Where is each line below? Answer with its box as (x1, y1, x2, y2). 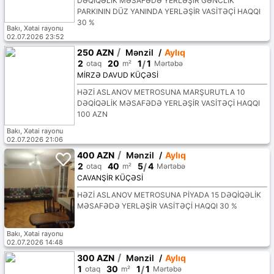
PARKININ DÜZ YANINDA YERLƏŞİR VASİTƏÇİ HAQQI (76, 7, 261, 17)
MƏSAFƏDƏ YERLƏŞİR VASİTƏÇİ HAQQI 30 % (76, 201, 237, 211)
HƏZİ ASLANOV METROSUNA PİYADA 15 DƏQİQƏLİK (76, 190, 261, 200)
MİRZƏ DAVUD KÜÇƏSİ (76, 70, 158, 80)
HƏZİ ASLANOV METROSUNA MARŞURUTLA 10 (76, 87, 245, 97)
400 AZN (76, 150, 114, 161)
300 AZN (76, 253, 114, 264)
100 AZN (76, 109, 108, 119)
